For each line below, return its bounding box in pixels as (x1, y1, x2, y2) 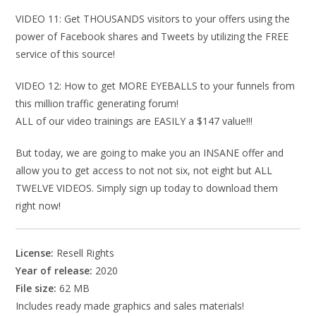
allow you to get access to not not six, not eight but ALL (16, 164, 273, 177)
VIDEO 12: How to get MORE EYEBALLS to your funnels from (16, 79, 296, 92)
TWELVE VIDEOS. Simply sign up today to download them (16, 181, 279, 195)
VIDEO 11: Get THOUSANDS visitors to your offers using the (16, 12, 291, 25)
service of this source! (16, 47, 116, 61)
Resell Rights (56, 246, 115, 260)
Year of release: (16, 264, 93, 277)
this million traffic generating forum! (16, 97, 179, 110)
